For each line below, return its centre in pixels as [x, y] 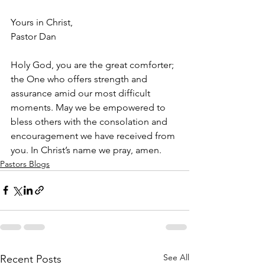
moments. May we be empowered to [89, 107]
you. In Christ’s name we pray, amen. [86, 150]
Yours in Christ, [42, 22]
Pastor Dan [33, 36]
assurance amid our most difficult [82, 93]
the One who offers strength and [80, 79]
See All [176, 257]
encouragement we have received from [94, 135]
